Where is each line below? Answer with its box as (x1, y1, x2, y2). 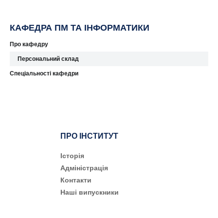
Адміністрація (60, 164, 108, 172)
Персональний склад (18, 55, 79, 62)
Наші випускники (60, 188, 119, 196)
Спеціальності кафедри (10, 70, 78, 77)
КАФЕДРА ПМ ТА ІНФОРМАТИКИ (10, 23, 149, 33)
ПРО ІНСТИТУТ (60, 132, 118, 140)
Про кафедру (10, 41, 48, 48)
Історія (60, 152, 84, 160)
